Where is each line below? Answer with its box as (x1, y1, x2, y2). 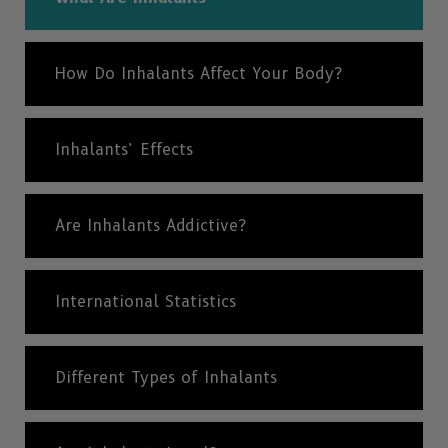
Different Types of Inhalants (55, 368, 277, 388)
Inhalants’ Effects (55, 140, 193, 160)
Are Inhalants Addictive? (55, 216, 246, 236)
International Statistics (55, 292, 236, 312)
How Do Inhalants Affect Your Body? (55, 64, 342, 84)
